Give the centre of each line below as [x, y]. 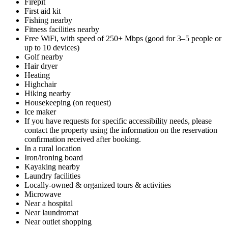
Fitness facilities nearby [62, 29]
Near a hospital [49, 203]
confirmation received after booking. [83, 139]
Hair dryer [41, 66]
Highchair [40, 84]
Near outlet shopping [58, 221]
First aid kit [42, 11]
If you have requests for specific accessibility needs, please [118, 121]
